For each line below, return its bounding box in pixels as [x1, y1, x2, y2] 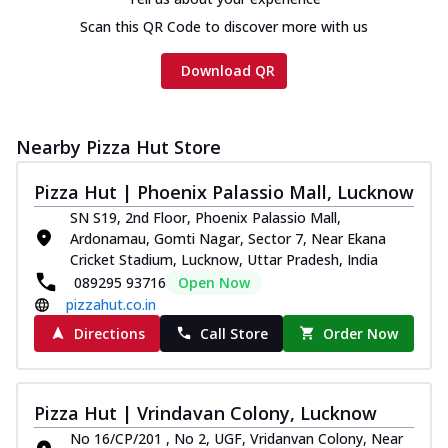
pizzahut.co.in [66, 294, 156, 314]
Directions [73, 323, 145, 343]
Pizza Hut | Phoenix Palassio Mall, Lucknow [34, 179, 414, 204]
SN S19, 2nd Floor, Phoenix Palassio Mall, [70, 207, 341, 227]
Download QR [181, 60, 275, 80]
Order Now [323, 323, 399, 343]
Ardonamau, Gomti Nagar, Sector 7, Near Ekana [70, 228, 386, 248]
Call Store [199, 323, 268, 343]
